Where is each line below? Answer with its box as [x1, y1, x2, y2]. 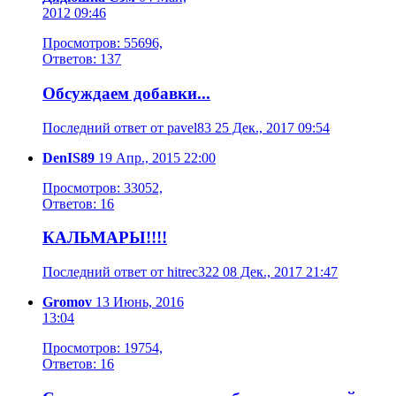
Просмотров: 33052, [42, 179, 163, 195]
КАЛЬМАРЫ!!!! [42, 228, 167, 247]
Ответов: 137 [42, 51, 121, 67]
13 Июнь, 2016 [92, 293, 184, 309]
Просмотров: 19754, [42, 339, 163, 355]
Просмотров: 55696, [42, 35, 163, 51]
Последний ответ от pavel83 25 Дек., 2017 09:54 [42, 119, 330, 135]
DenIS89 [42, 149, 95, 165]
